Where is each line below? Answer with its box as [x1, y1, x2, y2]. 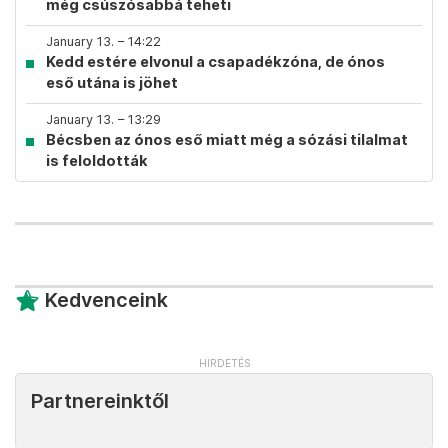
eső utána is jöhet [46, 74, 178, 91]
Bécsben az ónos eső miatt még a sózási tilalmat [46, 131, 408, 148]
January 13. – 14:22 [46, 34, 161, 49]
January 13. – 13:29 [46, 112, 161, 127]
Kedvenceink [45, 288, 168, 312]
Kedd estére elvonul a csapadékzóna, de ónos [46, 53, 385, 70]
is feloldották [46, 152, 148, 169]
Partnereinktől [31, 389, 169, 413]
